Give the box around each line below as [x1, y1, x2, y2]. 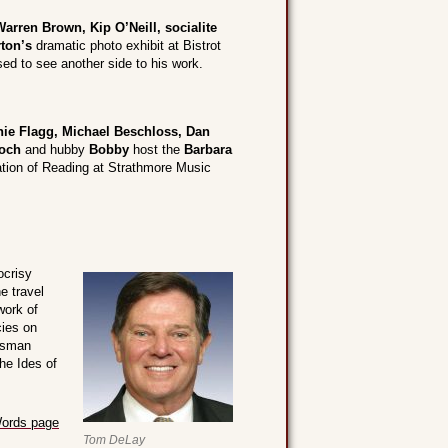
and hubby [21, 142, 89, 157]
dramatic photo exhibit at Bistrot [32, 38, 221, 53]
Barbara [184, 142, 232, 157]
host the [129, 142, 184, 157]
